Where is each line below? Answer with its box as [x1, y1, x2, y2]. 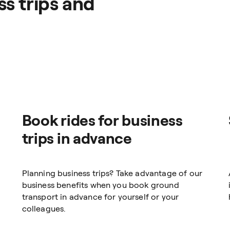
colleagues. [22, 203, 66, 214]
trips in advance [22, 128, 132, 147]
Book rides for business [22, 110, 183, 129]
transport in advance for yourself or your [22, 191, 179, 202]
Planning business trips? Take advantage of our [22, 168, 203, 178]
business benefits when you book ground [22, 180, 179, 190]
